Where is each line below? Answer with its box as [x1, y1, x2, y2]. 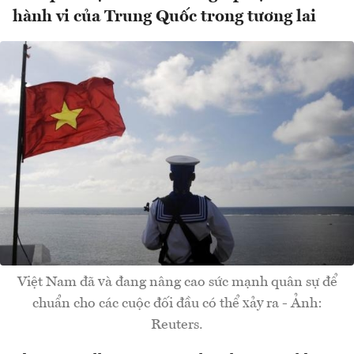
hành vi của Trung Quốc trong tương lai [13, 9, 316, 26]
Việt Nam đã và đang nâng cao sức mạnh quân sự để [17, 275, 337, 290]
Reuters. [151, 318, 203, 333]
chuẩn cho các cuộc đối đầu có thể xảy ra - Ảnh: [32, 296, 322, 311]
